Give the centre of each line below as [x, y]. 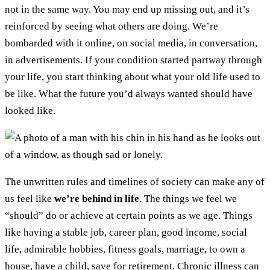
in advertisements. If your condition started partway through [133, 60]
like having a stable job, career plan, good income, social [126, 233]
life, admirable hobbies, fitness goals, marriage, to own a [125, 250]
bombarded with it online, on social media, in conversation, [131, 43]
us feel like [30, 199]
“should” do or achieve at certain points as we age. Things [129, 216]
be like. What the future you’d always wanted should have [129, 94]
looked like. [31, 111]
